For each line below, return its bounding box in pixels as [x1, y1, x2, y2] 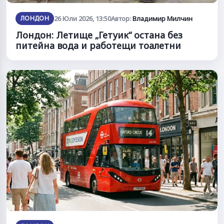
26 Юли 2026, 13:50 [54, 14, 111, 23]
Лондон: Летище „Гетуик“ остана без [15, 29, 182, 41]
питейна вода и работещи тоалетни [15, 39, 181, 52]
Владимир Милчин [132, 14, 193, 23]
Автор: [111, 14, 133, 23]
